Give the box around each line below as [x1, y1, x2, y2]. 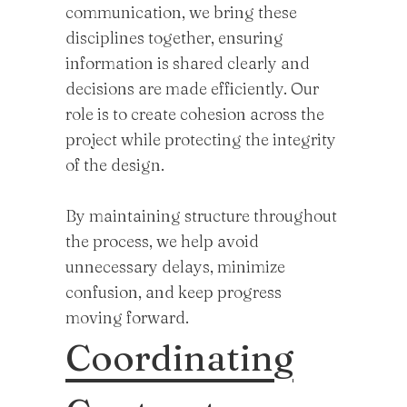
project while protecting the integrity [65, 129, 336, 150]
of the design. [65, 154, 164, 175]
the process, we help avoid [65, 231, 259, 252]
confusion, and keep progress [65, 282, 282, 303]
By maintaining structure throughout [65, 205, 337, 226]
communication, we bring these [65, 2, 297, 23]
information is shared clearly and [65, 53, 310, 74]
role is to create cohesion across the [65, 104, 324, 124]
